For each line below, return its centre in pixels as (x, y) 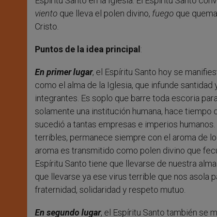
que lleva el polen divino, (105, 14)
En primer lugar (64, 72)
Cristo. (47, 27)
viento (46, 14)
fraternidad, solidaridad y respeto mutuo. (110, 190)
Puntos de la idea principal (88, 49)
